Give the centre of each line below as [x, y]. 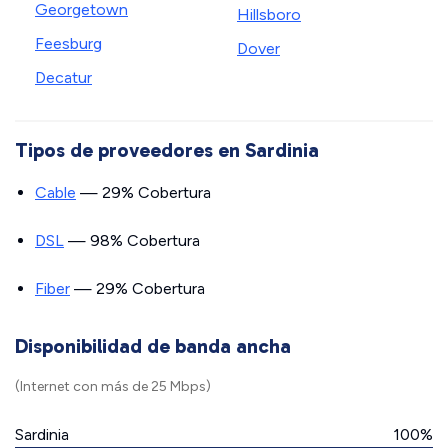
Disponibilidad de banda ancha [153, 346]
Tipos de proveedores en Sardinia [167, 150]
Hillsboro [269, 14]
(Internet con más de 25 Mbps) [113, 386]
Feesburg [68, 43]
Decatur [63, 77]
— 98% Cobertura [132, 240]
